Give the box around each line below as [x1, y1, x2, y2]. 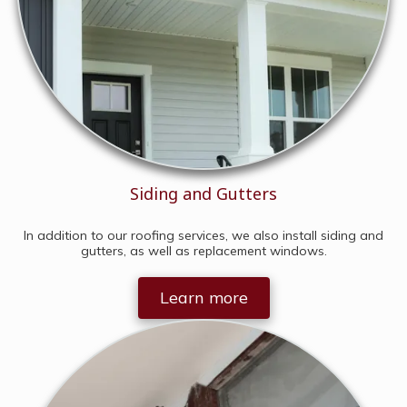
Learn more [159, 287, 248, 308]
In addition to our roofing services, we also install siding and [24, 227, 383, 243]
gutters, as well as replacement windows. [80, 243, 327, 259]
